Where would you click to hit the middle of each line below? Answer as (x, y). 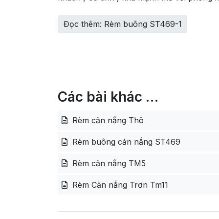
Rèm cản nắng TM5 (108, 163)
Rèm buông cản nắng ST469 (125, 142)
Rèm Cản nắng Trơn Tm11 (119, 185)
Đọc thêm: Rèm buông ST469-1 (122, 24)
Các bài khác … (108, 97)
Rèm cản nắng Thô (107, 120)
